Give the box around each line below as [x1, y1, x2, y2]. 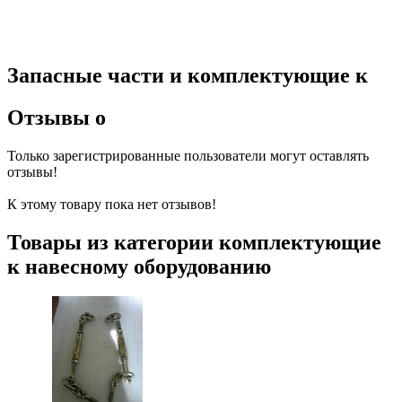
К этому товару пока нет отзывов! [7, 196, 216, 212]
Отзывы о [7, 105, 106, 129]
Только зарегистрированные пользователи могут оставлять [7, 147, 369, 163]
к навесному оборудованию [7, 254, 271, 278]
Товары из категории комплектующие [7, 230, 381, 254]
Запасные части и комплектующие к [7, 63, 368, 87]
